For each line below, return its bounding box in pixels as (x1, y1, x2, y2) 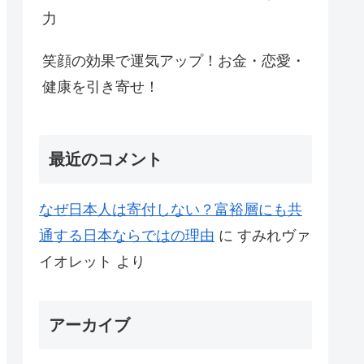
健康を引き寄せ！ (42, 79, 159, 96)
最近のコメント (49, 149, 162, 168)
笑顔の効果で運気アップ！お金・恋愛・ (42, 53, 305, 70)
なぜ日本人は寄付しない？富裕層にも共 (39, 201, 302, 218)
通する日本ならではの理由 (39, 227, 214, 244)
